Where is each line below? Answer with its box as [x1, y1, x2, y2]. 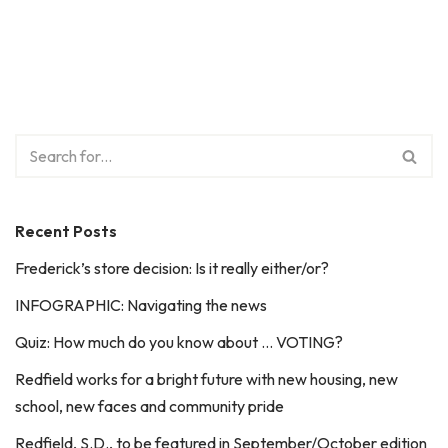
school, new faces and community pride [15, 396, 284, 416]
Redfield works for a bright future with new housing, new [15, 369, 398, 389]
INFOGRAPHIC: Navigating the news [15, 295, 267, 315]
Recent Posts [15, 221, 117, 241]
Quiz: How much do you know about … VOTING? [15, 332, 343, 352]
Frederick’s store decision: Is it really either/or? [15, 258, 329, 278]
